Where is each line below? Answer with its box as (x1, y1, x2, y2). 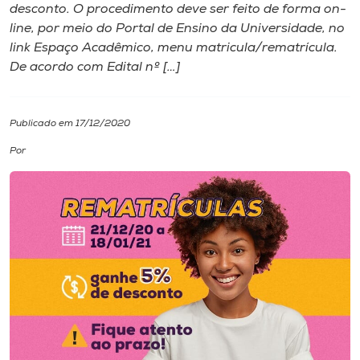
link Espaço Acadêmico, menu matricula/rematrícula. (10, 42, 337, 55)
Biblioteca (10, 219, 79, 234)
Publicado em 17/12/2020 (10, 119, 130, 129)
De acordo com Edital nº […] (10, 61, 180, 74)
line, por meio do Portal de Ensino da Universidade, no (10, 22, 345, 35)
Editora (10, 266, 62, 281)
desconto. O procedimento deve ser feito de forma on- (10, 3, 346, 16)
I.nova (10, 29, 52, 44)
